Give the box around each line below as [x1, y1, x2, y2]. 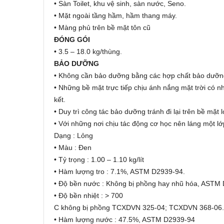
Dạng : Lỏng [54, 131, 93, 139]
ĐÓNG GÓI [54, 35, 90, 43]
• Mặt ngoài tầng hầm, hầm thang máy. [54, 11, 177, 19]
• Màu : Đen [54, 143, 91, 151]
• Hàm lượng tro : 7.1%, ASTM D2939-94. [54, 167, 185, 175]
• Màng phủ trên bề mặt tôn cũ [54, 23, 150, 31]
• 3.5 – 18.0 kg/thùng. [54, 47, 122, 55]
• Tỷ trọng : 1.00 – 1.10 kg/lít [54, 155, 144, 163]
